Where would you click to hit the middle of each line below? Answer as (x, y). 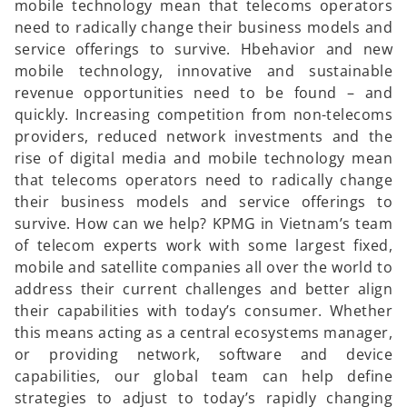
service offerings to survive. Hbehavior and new (203, 49)
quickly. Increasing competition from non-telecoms (203, 114)
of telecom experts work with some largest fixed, (203, 245)
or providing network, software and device (203, 354)
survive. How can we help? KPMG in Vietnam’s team (203, 223)
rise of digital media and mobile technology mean (203, 158)
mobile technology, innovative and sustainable (203, 71)
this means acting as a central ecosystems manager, (203, 333)
